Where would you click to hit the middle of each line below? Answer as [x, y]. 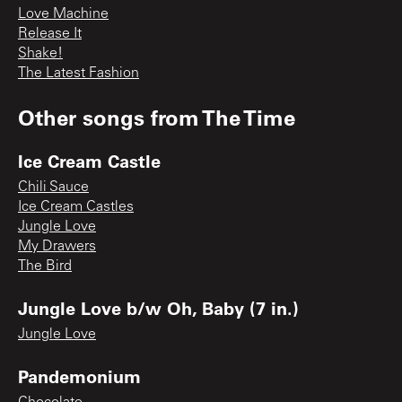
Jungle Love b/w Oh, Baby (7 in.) [158, 307]
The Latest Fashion [79, 73]
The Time [249, 117]
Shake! [40, 53]
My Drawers [57, 246]
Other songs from [110, 117]
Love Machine [63, 14]
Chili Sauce [53, 187]
